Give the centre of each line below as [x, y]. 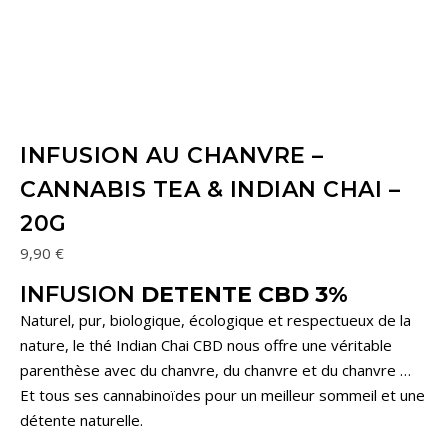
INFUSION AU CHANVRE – [172, 155]
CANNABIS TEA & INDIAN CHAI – [210, 189]
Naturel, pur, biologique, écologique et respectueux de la [215, 319]
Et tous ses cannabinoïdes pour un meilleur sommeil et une [222, 394]
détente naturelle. [81, 419]
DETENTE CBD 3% [241, 294]
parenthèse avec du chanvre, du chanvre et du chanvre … [215, 369]
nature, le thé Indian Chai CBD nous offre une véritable [206, 344]
